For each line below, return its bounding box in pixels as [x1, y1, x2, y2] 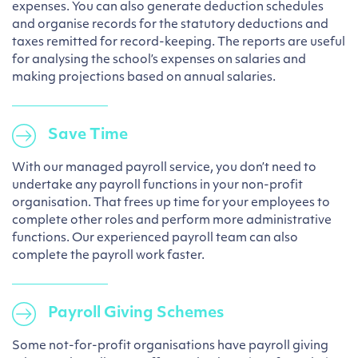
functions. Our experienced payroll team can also [12, 233, 298, 245]
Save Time [48, 128, 128, 143]
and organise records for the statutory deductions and [12, 19, 328, 31]
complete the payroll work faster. [12, 250, 205, 262]
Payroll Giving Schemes [48, 306, 224, 321]
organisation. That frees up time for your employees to [12, 197, 330, 209]
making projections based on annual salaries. [12, 72, 276, 84]
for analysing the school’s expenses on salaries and [12, 54, 306, 66]
